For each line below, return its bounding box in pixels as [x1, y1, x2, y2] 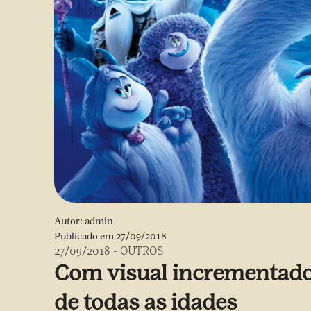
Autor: [54, 215, 85, 227]
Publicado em [54, 230, 116, 242]
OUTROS [120, 244, 163, 258]
